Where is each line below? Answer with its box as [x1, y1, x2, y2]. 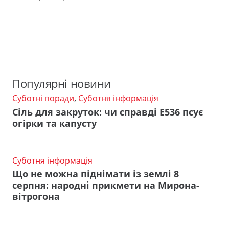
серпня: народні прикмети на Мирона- [12, 179, 199, 192]
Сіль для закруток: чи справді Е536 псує [12, 105, 203, 118]
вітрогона [12, 190, 60, 203]
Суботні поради [12, 93, 74, 104]
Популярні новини [12, 76, 111, 92]
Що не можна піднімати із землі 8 [12, 168, 179, 180]
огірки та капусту [12, 117, 97, 129]
